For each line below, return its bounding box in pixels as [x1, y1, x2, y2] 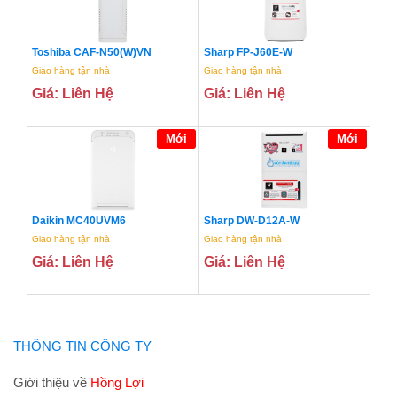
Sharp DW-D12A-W [203, 214, 300, 228]
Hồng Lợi [90, 375, 144, 391]
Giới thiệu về [13, 375, 90, 391]
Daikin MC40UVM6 [32, 214, 126, 228]
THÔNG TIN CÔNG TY [13, 339, 152, 354]
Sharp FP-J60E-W [203, 46, 292, 59]
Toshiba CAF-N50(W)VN [32, 46, 152, 59]
